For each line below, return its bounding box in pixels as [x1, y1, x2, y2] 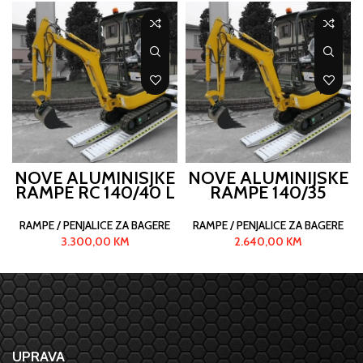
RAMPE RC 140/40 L [15, 181, 175, 203]
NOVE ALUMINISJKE [15, 166, 175, 189]
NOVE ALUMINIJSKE [188, 166, 348, 189]
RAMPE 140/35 [210, 181, 327, 203]
